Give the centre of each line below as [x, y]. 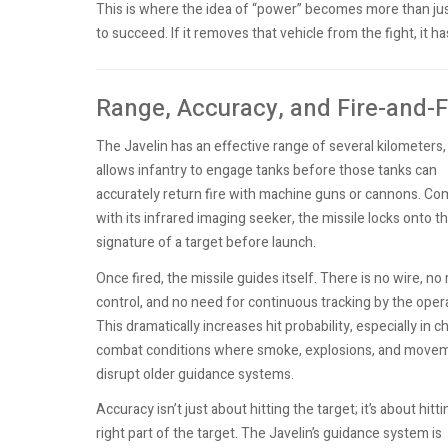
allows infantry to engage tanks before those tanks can [266, 171]
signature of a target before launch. [206, 243]
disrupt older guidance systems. [195, 374]
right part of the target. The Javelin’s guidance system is [269, 434]
